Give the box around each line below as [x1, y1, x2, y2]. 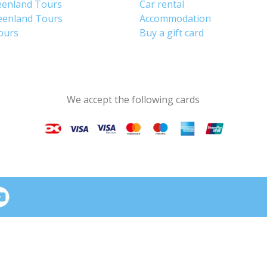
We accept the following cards [67, 93, 200, 106]
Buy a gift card [139, 26, 204, 39]
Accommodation [139, 12, 211, 25]
